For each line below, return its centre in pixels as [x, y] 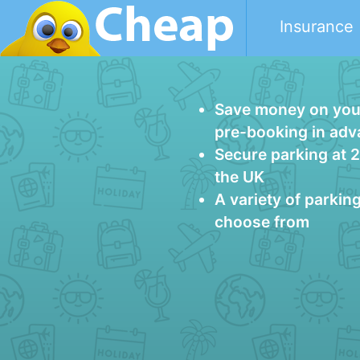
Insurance [317, 27]
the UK [239, 177]
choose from [262, 222]
